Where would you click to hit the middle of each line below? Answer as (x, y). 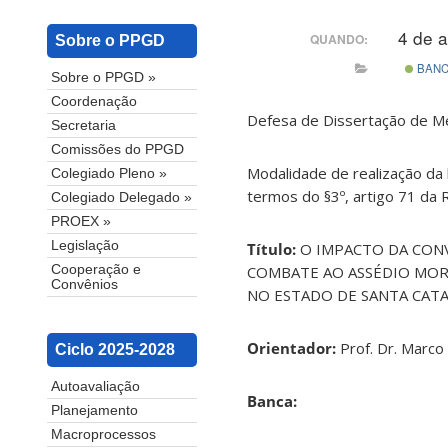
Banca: (272, 401)
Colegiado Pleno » (109, 174)
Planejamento (94, 411)
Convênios (84, 285)
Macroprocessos (103, 435)
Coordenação (94, 102)
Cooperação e (96, 270)
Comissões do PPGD (117, 150)
